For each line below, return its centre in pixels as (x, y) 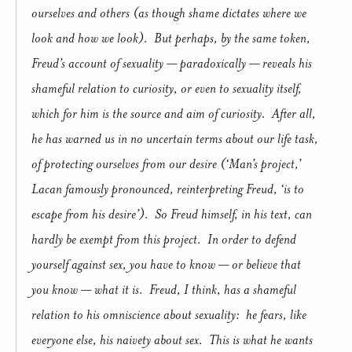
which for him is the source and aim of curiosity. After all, (174, 113)
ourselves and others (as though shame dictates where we (169, 12)
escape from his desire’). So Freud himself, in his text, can (172, 213)
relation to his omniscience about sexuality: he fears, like (169, 314)
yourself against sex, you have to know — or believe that (166, 264)
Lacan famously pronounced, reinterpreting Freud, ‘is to (168, 188)
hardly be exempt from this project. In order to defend (164, 238)
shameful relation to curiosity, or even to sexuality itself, (167, 88)
